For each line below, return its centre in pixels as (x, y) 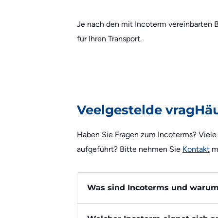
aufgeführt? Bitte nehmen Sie (130, 149)
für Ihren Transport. (109, 39)
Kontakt (196, 149)
